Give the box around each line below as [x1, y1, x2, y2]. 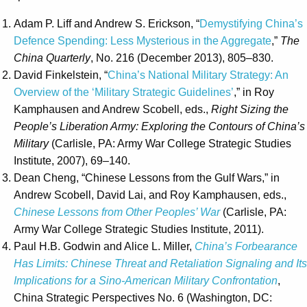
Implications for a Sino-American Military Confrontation [14, 275, 278, 287]
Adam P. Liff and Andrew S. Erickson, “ [14, 18, 199, 30]
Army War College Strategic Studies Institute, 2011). [14, 223, 264, 236]
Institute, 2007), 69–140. [14, 155, 130, 167]
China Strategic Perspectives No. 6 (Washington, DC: [14, 292, 272, 304]
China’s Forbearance [195, 241, 297, 253]
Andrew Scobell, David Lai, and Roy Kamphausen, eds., [14, 189, 286, 201]
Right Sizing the [211, 103, 288, 116]
